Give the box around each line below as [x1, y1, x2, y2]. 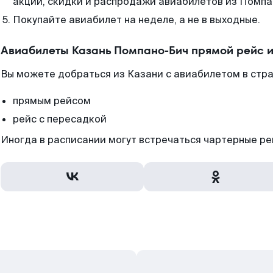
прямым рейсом [13, 94, 91, 107]
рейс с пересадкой [13, 113, 107, 126]
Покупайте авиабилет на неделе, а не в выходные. [13, 13, 260, 26]
